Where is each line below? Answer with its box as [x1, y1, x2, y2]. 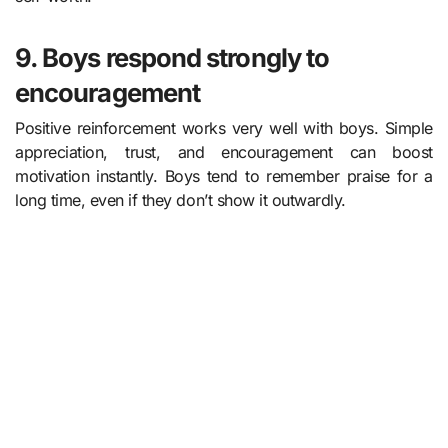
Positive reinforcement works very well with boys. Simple [15, 118, 433, 139]
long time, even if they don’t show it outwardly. [15, 190, 346, 211]
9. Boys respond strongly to [15, 41, 330, 73]
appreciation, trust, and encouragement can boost [15, 142, 433, 163]
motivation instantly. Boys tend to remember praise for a [15, 166, 433, 187]
